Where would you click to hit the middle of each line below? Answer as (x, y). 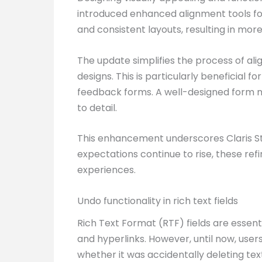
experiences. (106, 170)
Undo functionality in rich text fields (158, 201)
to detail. (97, 108)
